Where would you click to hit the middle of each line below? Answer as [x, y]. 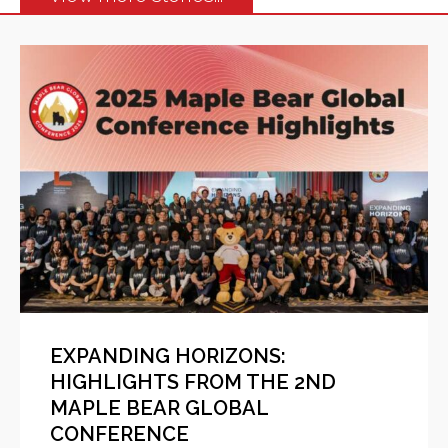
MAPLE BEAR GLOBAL [159, 407]
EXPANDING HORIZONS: [168, 355]
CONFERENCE [119, 433]
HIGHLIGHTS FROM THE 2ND [193, 381]
